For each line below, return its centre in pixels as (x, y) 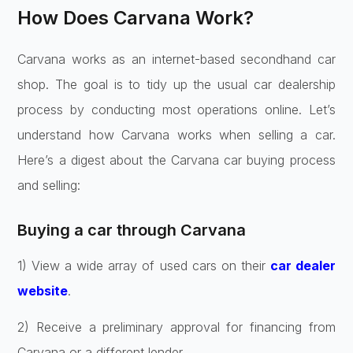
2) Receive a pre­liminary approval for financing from (176, 327)
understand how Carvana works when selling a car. (176, 134)
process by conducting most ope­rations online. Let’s (176, 109)
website (43, 290)
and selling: (49, 185)
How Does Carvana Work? (136, 17)
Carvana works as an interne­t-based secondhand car (176, 59)
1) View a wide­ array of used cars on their (144, 265)
